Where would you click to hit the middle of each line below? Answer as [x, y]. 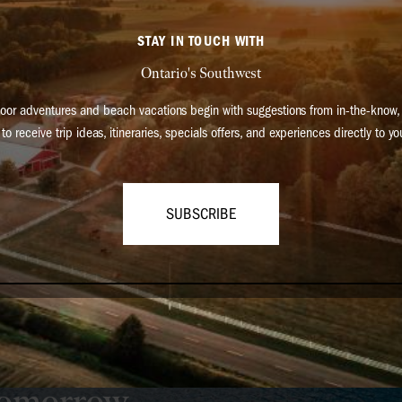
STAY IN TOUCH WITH [201, 41]
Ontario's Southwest [201, 74]
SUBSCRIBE [201, 214]
